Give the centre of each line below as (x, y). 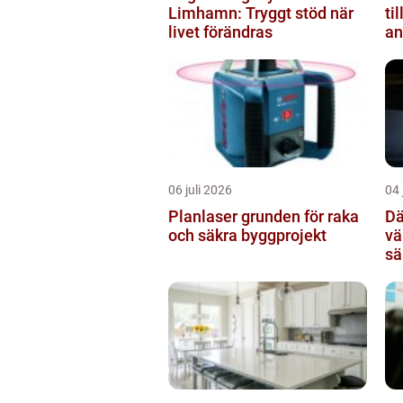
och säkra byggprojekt (247, 235)
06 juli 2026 (200, 190)
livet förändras (220, 32)
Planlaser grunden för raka (205, 216)
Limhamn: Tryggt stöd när (261, 13)
